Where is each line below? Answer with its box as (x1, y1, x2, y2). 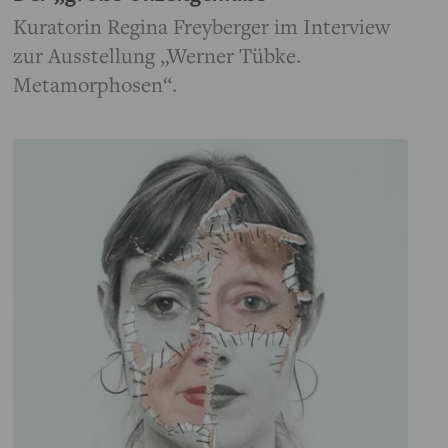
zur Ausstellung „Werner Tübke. (13, 41, 303, 70)
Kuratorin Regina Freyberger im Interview (13, 12, 391, 41)
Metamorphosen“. (13, 70, 179, 99)
